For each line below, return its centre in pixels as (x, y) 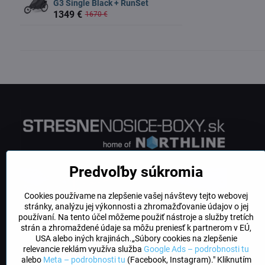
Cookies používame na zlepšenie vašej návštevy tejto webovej (136, 196)
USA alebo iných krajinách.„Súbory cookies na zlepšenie (136, 238)
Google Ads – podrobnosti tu (196, 249)
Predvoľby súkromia (136, 172)
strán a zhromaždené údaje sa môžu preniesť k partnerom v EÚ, (136, 228)
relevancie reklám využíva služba (83, 249)
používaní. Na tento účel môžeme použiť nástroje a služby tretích (136, 217)
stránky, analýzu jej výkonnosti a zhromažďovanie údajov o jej (136, 206)
